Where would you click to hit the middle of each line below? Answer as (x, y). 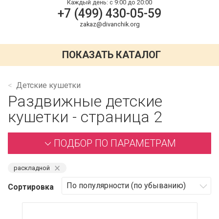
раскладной (32, 168)
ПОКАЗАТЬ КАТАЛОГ (112, 55)
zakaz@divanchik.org (109, 24)
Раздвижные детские (85, 101)
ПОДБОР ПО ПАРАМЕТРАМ (115, 143)
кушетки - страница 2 (85, 117)
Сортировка (31, 187)
